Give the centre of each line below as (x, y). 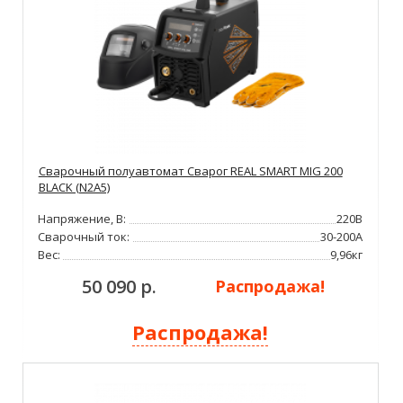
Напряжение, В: (82, 218)
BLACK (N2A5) (74, 187)
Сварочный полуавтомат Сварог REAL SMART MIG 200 (190, 170)
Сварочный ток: (84, 236)
